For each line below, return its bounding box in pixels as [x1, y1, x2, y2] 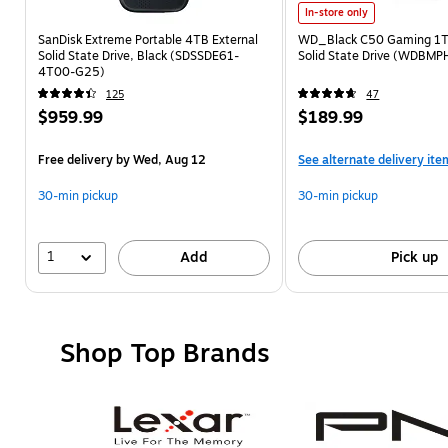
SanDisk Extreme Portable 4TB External [38, 30, 258, 49]
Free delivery [38, 150, 113, 169]
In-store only [305, 4, 369, 20]
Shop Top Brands [60, 333, 270, 373]
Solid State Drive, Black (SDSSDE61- [38, 46, 239, 65]
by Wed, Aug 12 [113, 150, 206, 169]
